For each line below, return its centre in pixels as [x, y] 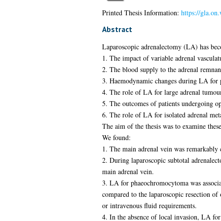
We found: [116, 137]
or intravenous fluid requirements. [149, 205]
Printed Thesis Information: [141, 12]
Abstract [117, 29]
